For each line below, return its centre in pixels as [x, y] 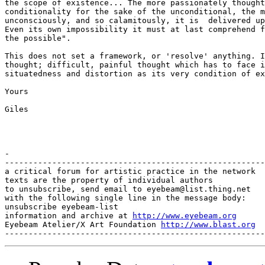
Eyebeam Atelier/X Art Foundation [83, 224]
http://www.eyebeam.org [185, 215]
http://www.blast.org [208, 224]
